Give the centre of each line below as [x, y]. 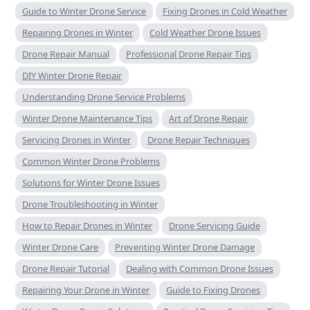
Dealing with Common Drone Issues [200, 268]
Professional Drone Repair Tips [189, 54]
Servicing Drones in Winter [76, 139]
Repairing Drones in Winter [77, 32]
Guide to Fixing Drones [213, 290]
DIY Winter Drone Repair [72, 75]
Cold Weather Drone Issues [205, 32]
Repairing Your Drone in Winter [86, 290]
